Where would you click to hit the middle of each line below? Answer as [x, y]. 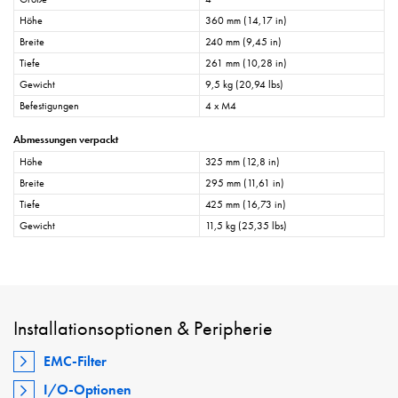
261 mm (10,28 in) [246, 64]
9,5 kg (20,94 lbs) [244, 85]
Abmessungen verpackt [66, 140]
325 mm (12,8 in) [243, 162]
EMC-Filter [76, 361]
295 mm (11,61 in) [245, 183]
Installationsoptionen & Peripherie [143, 329]
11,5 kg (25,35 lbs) [246, 226]
